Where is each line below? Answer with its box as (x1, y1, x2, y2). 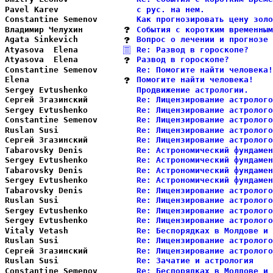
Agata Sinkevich (5, 35, 122, 44)
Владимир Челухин (5, 24, 122, 34)
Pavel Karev (5, 4, 122, 14)
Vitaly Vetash (5, 225, 122, 235)
